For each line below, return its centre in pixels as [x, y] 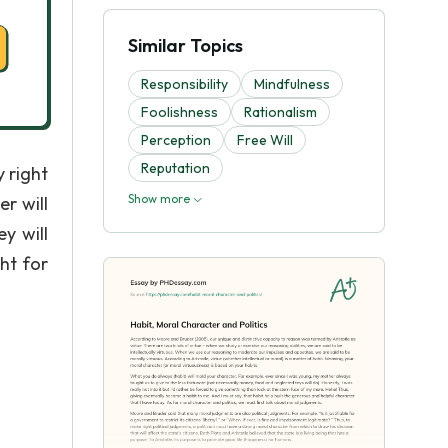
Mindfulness [292, 84]
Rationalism [280, 112]
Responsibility [184, 84]
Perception [176, 140]
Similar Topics [185, 45]
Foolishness [179, 112]
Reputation [175, 168]
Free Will [265, 140]
